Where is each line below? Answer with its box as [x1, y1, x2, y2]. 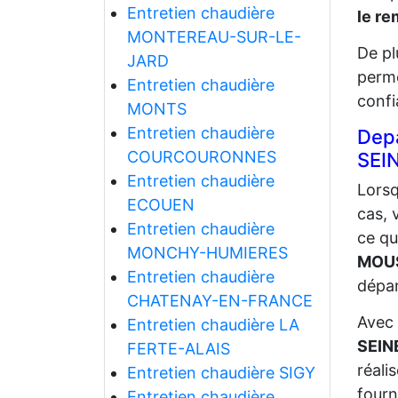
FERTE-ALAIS [126, 339, 230, 359]
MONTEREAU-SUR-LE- [126, 28, 301, 47]
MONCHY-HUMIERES [126, 243, 288, 263]
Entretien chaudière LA [126, 315, 299, 335]
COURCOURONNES [126, 147, 276, 167]
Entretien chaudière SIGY [126, 363, 315, 383]
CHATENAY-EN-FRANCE [126, 291, 313, 311]
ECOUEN [126, 195, 195, 215]
